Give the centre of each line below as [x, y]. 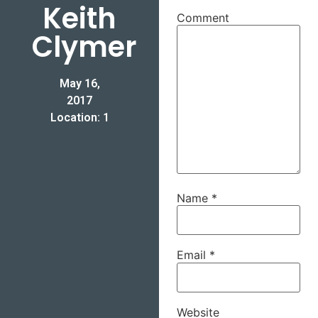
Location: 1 [79, 118]
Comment [203, 17]
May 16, [79, 84]
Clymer [84, 47]
